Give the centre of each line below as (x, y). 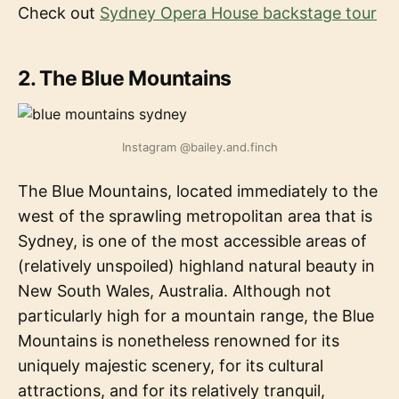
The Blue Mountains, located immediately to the (198, 191)
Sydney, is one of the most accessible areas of (192, 241)
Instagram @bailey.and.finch (199, 147)
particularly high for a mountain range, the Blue (196, 316)
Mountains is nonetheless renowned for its (179, 341)
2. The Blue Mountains (125, 79)
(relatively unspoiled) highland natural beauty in (196, 266)
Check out (59, 13)
